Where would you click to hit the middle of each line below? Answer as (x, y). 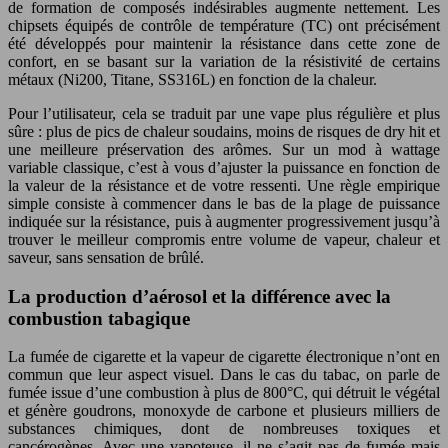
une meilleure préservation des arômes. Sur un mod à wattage (224, 149)
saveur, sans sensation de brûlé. (106, 257)
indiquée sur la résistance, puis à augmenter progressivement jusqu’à (224, 221)
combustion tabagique (99, 318)
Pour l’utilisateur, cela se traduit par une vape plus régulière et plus (224, 113)
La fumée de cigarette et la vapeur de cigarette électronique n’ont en (224, 357)
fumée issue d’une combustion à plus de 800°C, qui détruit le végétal (224, 393)
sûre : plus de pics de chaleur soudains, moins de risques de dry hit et (224, 131)
